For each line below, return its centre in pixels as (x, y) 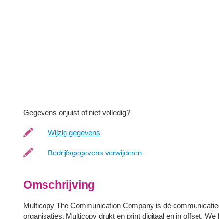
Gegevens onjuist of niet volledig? (77, 112)
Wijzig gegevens (74, 132)
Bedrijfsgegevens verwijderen (95, 153)
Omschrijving (59, 185)
